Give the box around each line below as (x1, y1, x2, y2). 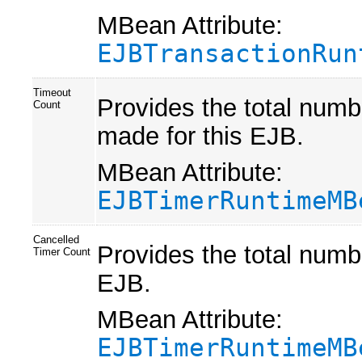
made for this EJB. (97, 122, 304, 150)
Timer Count (33, 245, 90, 258)
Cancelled (33, 233, 79, 246)
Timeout (33, 86, 71, 99)
